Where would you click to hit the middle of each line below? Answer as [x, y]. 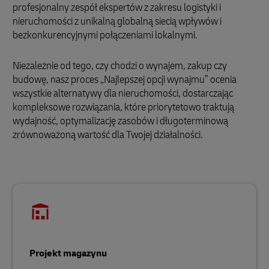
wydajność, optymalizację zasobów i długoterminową [120, 121]
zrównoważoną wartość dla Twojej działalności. [108, 135]
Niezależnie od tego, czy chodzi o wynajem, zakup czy [120, 66]
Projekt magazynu [68, 253]
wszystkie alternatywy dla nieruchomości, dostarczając [123, 93]
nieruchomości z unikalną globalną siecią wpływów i [117, 21]
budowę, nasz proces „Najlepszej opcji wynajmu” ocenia [125, 80]
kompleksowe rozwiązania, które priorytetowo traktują [123, 107]
